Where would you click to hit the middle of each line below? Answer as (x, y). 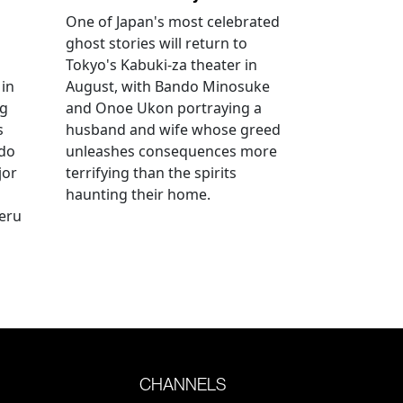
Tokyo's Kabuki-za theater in (161, 64)
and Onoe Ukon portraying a (164, 107)
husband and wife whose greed (173, 129)
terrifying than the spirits (151, 172)
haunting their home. (138, 194)
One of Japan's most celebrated (173, 21)
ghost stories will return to (157, 43)
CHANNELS (183, 384)
